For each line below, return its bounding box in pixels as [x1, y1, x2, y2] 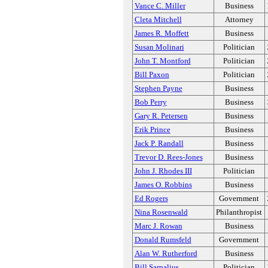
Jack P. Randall [134, 139, 184, 148]
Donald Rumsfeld [134, 235, 191, 244]
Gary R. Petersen [134, 111, 188, 120]
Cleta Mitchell [134, 15, 182, 24]
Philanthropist [216, 208, 262, 217]
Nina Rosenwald [134, 208, 188, 217]
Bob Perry [134, 98, 167, 106]
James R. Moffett [134, 29, 189, 38]
